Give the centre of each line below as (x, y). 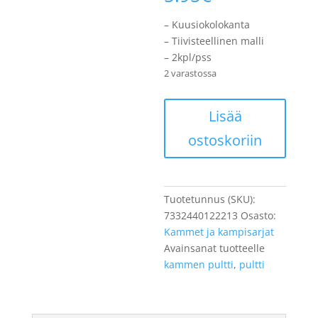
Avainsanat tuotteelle (215, 248)
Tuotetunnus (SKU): (210, 199)
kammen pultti (199, 264)
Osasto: (259, 215)
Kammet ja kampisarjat (219, 231)
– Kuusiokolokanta (207, 24)
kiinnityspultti (196, 122)
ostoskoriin (225, 140)
